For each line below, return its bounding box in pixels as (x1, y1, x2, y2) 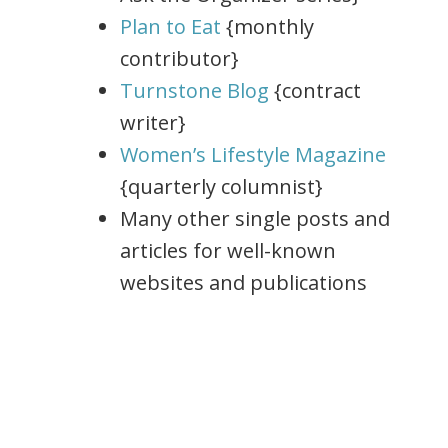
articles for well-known (120, 237, 336, 265)
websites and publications (120, 269, 367, 297)
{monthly (221, 13, 314, 41)
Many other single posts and (120, 205, 390, 233)
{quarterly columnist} (120, 173, 323, 201)
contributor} (120, 45, 239, 73)
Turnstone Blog (120, 77, 269, 105)
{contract (269, 77, 361, 105)
